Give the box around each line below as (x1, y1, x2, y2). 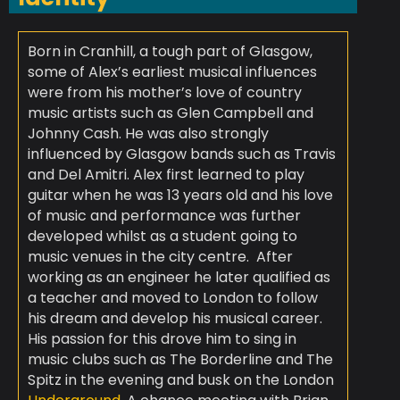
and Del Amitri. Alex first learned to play (27, 164, 304, 186)
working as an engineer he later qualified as (27, 267, 330, 288)
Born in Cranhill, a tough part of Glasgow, (27, 41, 312, 62)
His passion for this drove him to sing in (27, 329, 296, 350)
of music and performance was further (27, 205, 301, 227)
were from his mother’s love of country (27, 82, 302, 104)
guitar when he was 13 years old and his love (27, 185, 333, 206)
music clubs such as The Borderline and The (27, 349, 333, 371)
